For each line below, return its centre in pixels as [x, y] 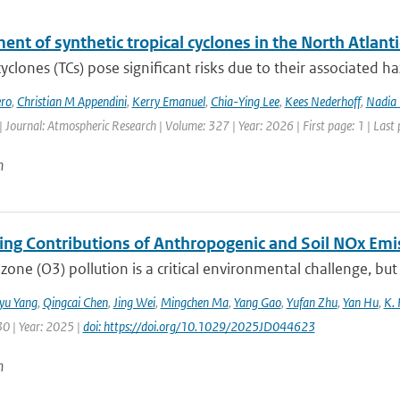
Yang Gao [257, 302]
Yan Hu [360, 302]
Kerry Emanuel [168, 101]
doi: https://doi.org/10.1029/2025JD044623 [199, 326]
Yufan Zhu [312, 302]
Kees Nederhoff [322, 101]
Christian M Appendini [71, 101]
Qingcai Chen [75, 302]
